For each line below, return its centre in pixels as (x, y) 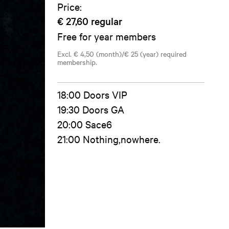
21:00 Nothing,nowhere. (109, 139)
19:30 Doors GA (91, 109)
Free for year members (107, 36)
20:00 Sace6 (85, 124)
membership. (77, 62)
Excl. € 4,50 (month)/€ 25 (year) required (122, 54)
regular (107, 21)
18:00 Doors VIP (92, 94)
